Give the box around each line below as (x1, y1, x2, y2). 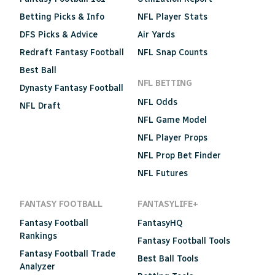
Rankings (20, 230, 57, 241)
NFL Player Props (137, 132, 207, 143)
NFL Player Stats (137, 11, 207, 22)
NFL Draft (20, 100, 61, 111)
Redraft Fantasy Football (20, 47, 124, 58)
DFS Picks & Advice (20, 29, 98, 40)
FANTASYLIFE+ (137, 198, 198, 209)
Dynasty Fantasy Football (20, 82, 123, 93)
